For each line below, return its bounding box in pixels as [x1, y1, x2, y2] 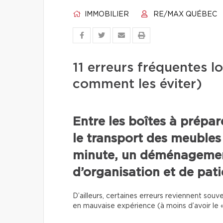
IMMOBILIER [83, 11, 129, 18]
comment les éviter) [73, 78, 202, 91]
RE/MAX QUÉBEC [151, 11, 217, 18]
